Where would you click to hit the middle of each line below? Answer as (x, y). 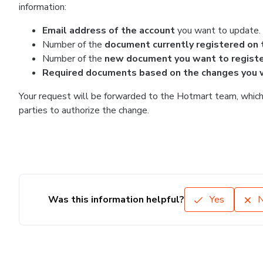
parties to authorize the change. (84, 110)
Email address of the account (109, 31)
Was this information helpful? (116, 200)
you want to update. (218, 31)
